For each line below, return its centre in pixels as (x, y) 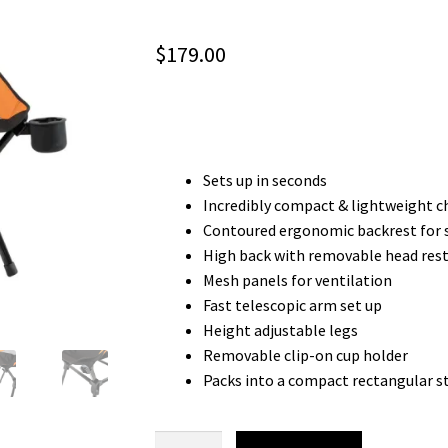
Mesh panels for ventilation (297, 279)
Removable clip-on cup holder (305, 354)
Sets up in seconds (264, 179)
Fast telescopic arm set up (292, 304)
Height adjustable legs (280, 329)
